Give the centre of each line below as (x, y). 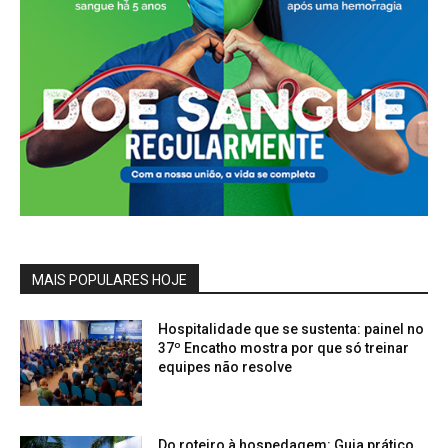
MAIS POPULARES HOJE (109, 280)
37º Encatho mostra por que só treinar (284, 348)
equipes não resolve (225, 367)
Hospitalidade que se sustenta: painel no (291, 329)
